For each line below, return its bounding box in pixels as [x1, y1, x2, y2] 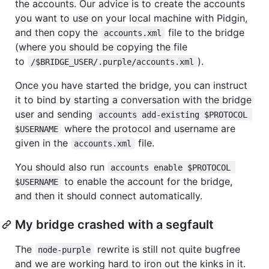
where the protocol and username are [61, 122, 239, 134]
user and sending [15, 107, 95, 120]
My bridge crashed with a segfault [15, 217, 214, 232]
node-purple [38, 244, 91, 255]
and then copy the [15, 26, 101, 38]
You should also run [15, 160, 107, 173]
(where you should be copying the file [15, 40, 187, 53]
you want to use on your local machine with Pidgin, [15, 11, 247, 24]
